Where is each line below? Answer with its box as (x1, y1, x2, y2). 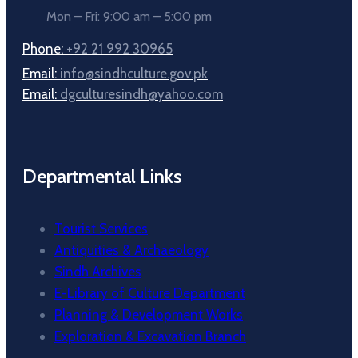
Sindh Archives (54, 263, 141, 280)
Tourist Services (54, 220, 148, 237)
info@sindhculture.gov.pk (60, 65, 208, 82)
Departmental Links (22, 164, 181, 188)
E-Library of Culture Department (54, 284, 245, 301)
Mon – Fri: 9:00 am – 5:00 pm (46, 8, 212, 24)
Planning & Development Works (54, 306, 243, 323)
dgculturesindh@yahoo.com (60, 86, 223, 102)
